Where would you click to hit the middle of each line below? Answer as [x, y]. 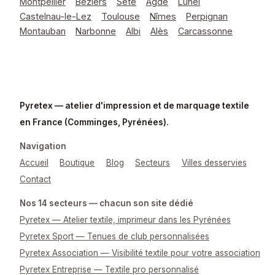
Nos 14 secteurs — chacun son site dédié [107, 203]
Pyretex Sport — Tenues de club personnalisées [114, 236]
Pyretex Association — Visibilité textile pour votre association [140, 253]
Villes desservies [214, 163]
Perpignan [207, 16]
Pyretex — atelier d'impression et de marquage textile [134, 106]
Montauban [43, 31]
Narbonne [96, 31]
